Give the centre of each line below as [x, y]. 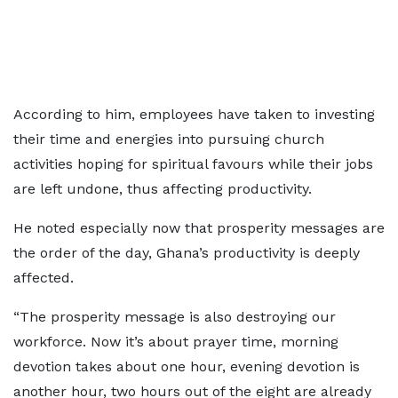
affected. [44, 278]
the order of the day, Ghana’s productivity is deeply [187, 253]
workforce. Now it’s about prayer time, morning [176, 342]
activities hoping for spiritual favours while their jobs [193, 164]
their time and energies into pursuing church [169, 139]
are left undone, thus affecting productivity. [163, 189]
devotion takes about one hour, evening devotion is [187, 366]
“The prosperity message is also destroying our [175, 317]
